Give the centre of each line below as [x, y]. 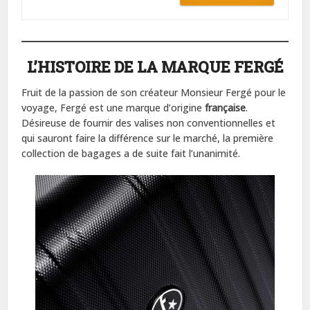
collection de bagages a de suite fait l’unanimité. [131, 153]
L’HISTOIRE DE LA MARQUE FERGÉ [155, 66]
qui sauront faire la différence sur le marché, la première [148, 138]
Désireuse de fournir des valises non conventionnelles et [149, 122]
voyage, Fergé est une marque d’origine [113, 107]
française [226, 107]
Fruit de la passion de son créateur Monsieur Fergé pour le [154, 92]
